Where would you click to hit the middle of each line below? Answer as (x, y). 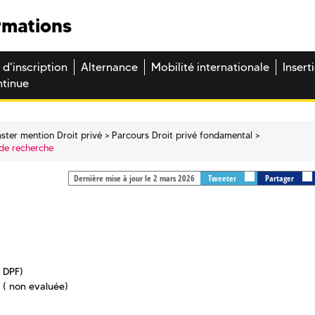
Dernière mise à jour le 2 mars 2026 (134, 179)
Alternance (109, 67)
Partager (280, 179)
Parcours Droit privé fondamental (182, 135)
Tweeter (223, 179)
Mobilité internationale (210, 67)
